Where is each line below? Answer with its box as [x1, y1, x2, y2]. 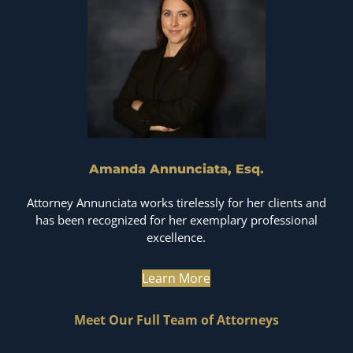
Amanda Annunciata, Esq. [88, 160, 264, 176]
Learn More [142, 269, 211, 287]
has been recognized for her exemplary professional [35, 211, 318, 228]
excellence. [147, 229, 206, 245]
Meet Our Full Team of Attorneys [73, 310, 279, 329]
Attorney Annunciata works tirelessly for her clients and [26, 194, 326, 210]
